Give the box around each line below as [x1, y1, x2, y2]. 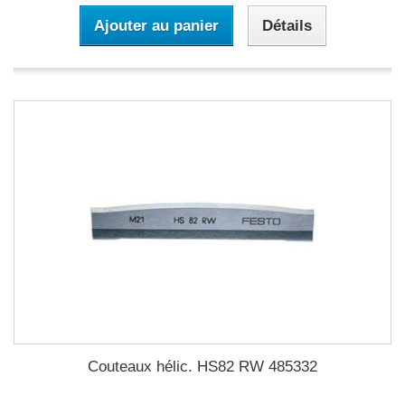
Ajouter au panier [93, 17, 219, 34]
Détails [261, 17, 312, 34]
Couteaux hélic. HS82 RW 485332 [88, 358, 317, 375]
